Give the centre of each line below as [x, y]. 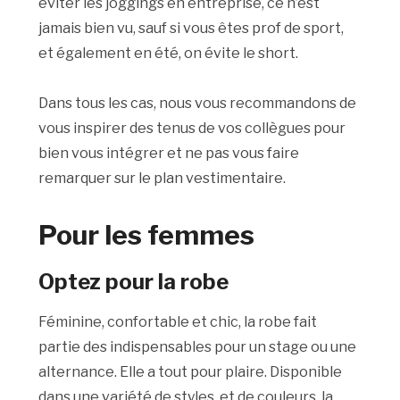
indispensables [161, 347]
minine [79, 322]
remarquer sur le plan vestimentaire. [164, 179]
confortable [149, 322]
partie [60, 347]
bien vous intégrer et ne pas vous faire [169, 154]
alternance [77, 372]
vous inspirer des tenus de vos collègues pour [192, 129]
